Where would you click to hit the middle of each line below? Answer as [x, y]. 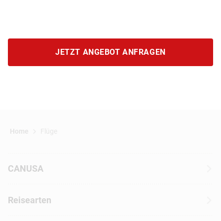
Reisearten [30, 200]
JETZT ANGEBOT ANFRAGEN [110, 52]
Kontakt [21, 208]
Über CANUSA [33, 189]
